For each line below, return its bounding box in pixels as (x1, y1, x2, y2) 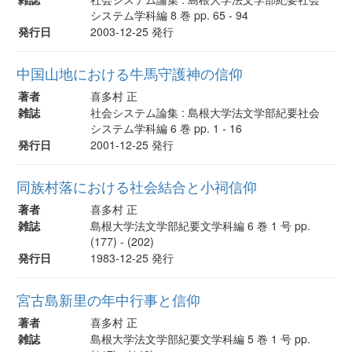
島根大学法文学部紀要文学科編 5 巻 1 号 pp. (90, 330, 310, 346)
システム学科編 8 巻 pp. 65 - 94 (90, 6, 248, 23)
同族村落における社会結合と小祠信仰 (16, 176, 257, 196)
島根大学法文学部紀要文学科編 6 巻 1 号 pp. (90, 217, 310, 233)
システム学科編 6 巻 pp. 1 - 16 (90, 119, 242, 136)
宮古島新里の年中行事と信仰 (16, 289, 200, 310)
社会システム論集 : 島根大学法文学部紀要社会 (90, 104, 320, 120)
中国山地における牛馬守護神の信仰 (16, 63, 243, 83)
